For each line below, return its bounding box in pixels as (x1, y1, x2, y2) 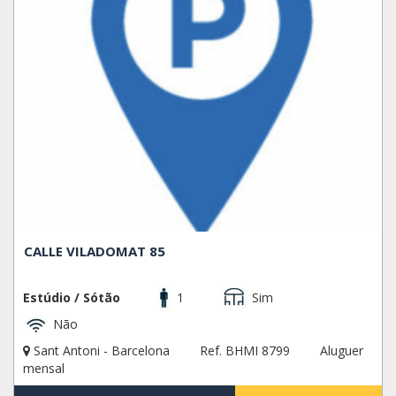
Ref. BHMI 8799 (200, 342, 290, 360)
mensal (23, 360, 65, 377)
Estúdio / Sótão (23, 288, 120, 306)
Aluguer (320, 342, 363, 360)
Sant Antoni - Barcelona (30, 342, 173, 360)
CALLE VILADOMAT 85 (24, 241, 166, 260)
